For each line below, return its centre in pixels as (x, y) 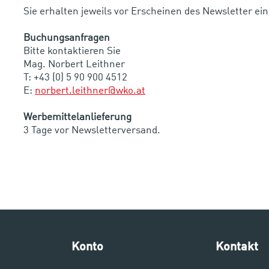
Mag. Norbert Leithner (74, 64)
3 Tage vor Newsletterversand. (92, 130)
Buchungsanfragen (67, 38)
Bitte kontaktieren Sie (73, 51)
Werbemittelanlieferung (77, 117)
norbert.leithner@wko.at (90, 91)
